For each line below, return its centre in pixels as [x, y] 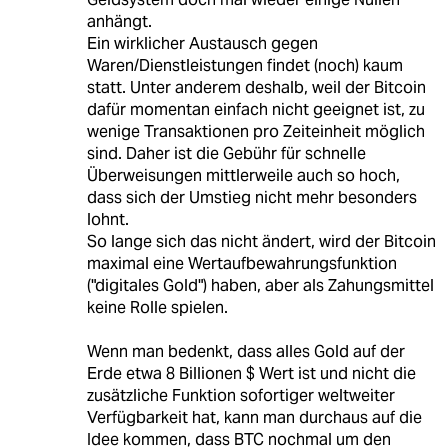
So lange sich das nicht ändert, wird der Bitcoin [261, 241]
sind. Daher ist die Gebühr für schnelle [226, 153]
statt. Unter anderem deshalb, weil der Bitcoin [256, 87]
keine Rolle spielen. [157, 307]
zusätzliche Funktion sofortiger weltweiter [240, 395]
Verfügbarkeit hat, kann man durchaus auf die [254, 417]
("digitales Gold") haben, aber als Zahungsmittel [260, 285]
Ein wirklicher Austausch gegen [202, 43]
